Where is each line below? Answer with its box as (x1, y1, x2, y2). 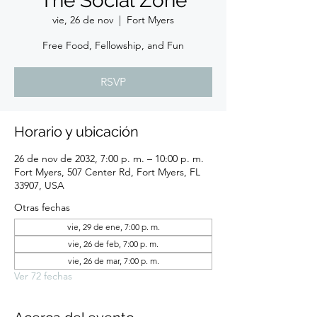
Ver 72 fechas (14, 270, 72, 282)
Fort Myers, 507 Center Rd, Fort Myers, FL (14, 166, 200, 178)
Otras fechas (14, 201, 70, 214)
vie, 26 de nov (52, 13, 113, 26)
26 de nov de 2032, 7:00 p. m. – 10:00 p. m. (14, 152, 204, 165)
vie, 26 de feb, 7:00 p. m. (68, 238, 158, 249)
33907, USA (14, 179, 64, 192)
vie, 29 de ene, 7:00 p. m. (67, 221, 160, 232)
